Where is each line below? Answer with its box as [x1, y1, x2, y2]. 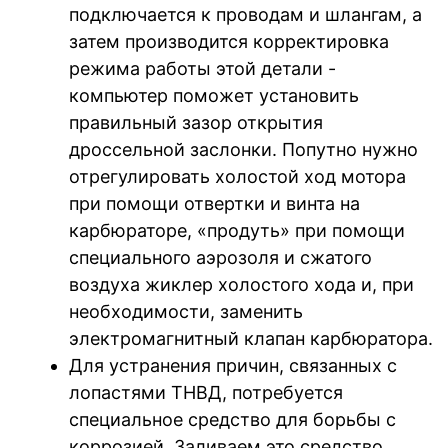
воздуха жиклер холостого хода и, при [69, 273, 414, 295]
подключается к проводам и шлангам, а [69, 3, 422, 25]
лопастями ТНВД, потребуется [69, 381, 343, 403]
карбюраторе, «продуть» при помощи [69, 219, 405, 241]
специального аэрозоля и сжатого [69, 246, 372, 268]
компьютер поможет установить [69, 84, 359, 106]
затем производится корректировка [69, 30, 389, 52]
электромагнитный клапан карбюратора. [69, 327, 433, 349]
